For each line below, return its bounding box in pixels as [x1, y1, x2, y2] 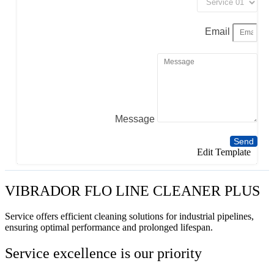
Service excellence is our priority [5, 245, 202, 262]
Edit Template [197, 146, 251, 157]
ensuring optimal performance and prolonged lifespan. [5, 222, 213, 233]
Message [115, 113, 157, 124]
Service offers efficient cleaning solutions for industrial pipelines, [5, 211, 254, 222]
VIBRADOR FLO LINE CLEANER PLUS [5, 182, 260, 199]
